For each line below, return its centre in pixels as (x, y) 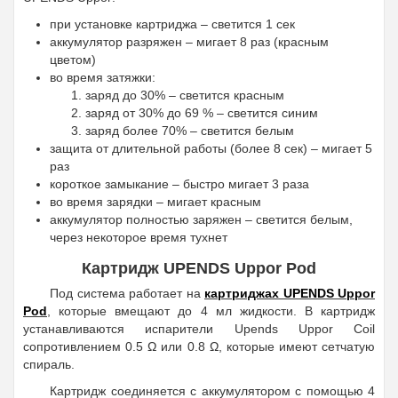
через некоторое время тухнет (139, 237)
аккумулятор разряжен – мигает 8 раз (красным (189, 41)
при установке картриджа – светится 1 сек (172, 24)
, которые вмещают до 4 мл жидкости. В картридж (211, 310)
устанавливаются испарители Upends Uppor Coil (199, 328)
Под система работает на (127, 293)
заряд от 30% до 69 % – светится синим (202, 112)
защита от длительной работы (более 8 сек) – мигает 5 (211, 148)
